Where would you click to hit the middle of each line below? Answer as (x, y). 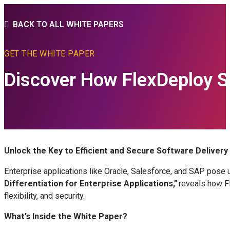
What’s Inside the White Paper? (66, 217)
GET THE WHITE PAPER (50, 53)
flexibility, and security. (45, 196)
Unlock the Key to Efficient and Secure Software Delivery (116, 150)
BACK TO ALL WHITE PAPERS (68, 25)
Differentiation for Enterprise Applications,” (91, 183)
